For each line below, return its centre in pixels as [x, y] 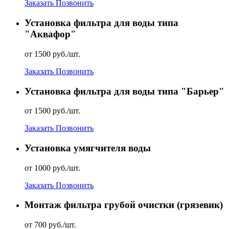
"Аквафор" [50, 34]
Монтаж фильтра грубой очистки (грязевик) [124, 205]
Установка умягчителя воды [88, 148]
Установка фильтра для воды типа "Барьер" [124, 91]
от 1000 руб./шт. [52, 168]
